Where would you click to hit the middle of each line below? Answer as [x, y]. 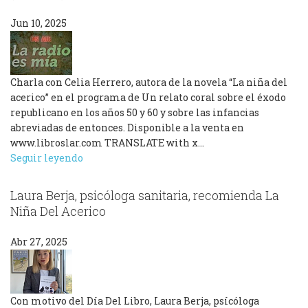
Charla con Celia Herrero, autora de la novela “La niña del [149, 82]
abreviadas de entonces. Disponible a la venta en [127, 127]
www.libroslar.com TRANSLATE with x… [107, 142]
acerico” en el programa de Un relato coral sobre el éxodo [148, 97]
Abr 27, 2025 [39, 242]
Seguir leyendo [47, 157]
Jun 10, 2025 [38, 23]
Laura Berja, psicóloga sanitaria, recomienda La [145, 195]
